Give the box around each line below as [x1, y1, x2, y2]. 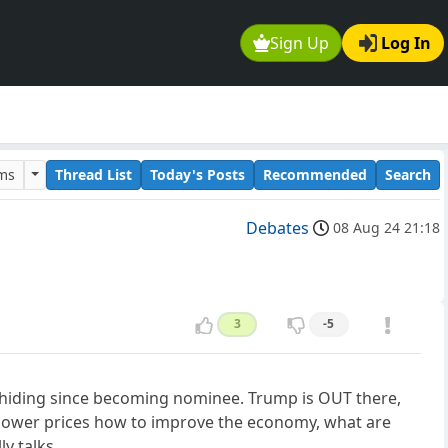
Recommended [263, 164, 367, 184]
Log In [381, 32, 431, 55]
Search [385, 164, 431, 184]
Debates [246, 217, 309, 240]
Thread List [55, 164, 132, 184]
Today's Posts [150, 164, 245, 184]
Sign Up [270, 32, 330, 55]
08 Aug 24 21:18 [333, 218, 440, 238]
